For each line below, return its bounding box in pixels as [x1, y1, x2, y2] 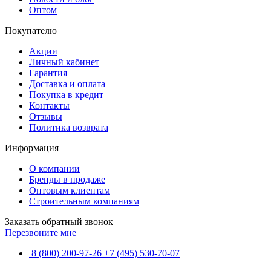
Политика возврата [29, 122, 108, 133]
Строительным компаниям [29, 196, 139, 207]
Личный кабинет [29, 57, 99, 68]
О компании [29, 163, 80, 174]
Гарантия [29, 68, 67, 79]
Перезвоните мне [5, 227, 76, 238]
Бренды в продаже [29, 174, 105, 185]
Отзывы [29, 111, 62, 122]
